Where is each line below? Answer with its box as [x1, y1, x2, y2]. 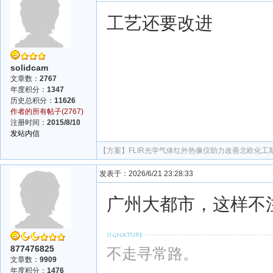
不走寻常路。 [107, 245, 198, 262]
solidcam [10, 63, 48, 73]
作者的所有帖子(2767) [10, 107, 83, 116]
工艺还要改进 [107, 13, 213, 33]
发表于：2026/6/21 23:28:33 [99, 169, 193, 178]
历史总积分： [10, 96, 54, 105]
